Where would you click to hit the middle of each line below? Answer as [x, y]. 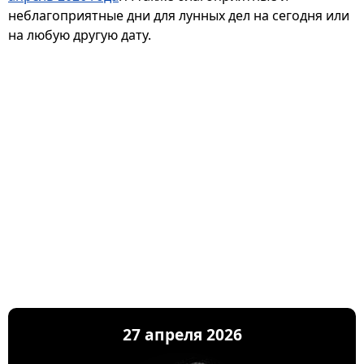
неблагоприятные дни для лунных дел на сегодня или [179, 16]
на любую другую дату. [80, 35]
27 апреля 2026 [182, 335]
